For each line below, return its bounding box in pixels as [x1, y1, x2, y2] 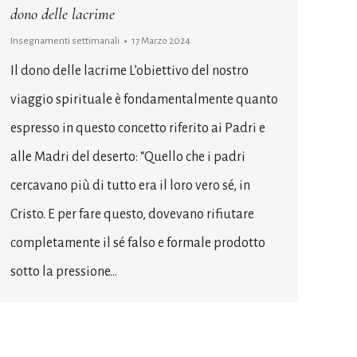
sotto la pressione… [10, 264, 117, 279]
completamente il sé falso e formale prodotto [10, 235, 265, 250]
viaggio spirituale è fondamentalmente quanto [10, 92, 278, 107]
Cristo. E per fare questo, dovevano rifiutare [10, 206, 254, 222]
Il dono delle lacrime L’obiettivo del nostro [10, 63, 249, 78]
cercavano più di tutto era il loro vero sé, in [10, 178, 250, 193]
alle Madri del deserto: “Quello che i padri [10, 149, 245, 164]
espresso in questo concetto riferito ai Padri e [10, 120, 265, 135]
